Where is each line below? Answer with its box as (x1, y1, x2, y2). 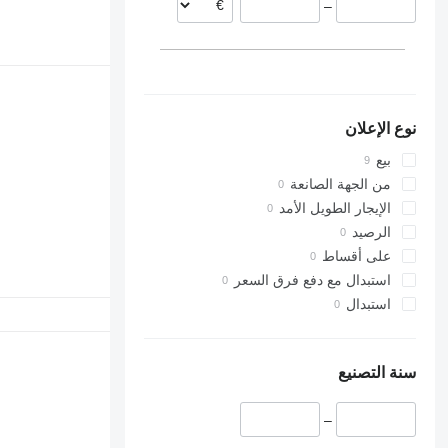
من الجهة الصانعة (290, 176, 392, 193)
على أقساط (322, 248, 392, 265)
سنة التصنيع (338, 364, 417, 382)
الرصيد (352, 224, 392, 241)
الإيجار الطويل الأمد (279, 200, 392, 217)
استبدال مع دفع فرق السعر (234, 272, 392, 289)
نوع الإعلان (345, 120, 417, 138)
